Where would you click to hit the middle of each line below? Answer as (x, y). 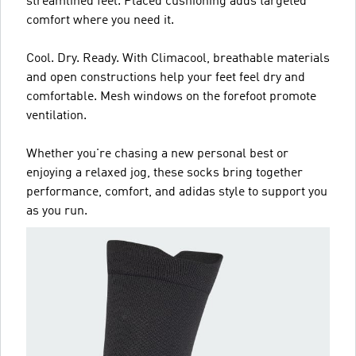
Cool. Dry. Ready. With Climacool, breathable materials (178, 58)
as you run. (57, 211)
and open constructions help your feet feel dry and (166, 77)
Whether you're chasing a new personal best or (157, 154)
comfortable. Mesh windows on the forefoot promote (171, 97)
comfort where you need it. (100, 20)
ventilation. (56, 116)
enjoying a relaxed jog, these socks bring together (164, 173)
